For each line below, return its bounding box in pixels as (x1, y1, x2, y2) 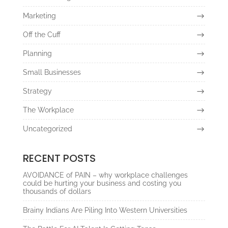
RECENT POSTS (22, 151, 96, 166)
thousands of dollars (22, 187, 91, 196)
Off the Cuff (22, 31, 61, 39)
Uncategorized (22, 125, 72, 133)
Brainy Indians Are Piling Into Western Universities (22, 206, 187, 215)
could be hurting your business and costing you (22, 179, 181, 188)
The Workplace (22, 106, 74, 115)
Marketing (22, 12, 56, 20)
